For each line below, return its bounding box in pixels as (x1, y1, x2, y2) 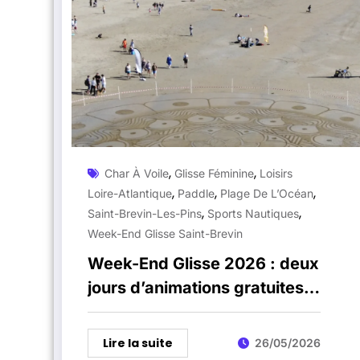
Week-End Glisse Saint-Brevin (88, 226, 243, 240)
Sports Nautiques (207, 206, 299, 220)
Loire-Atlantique (88, 186, 172, 200)
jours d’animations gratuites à (88, 277, 317, 297)
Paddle (178, 186, 215, 200)
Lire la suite (103, 334, 173, 351)
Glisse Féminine (174, 166, 254, 180)
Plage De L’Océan (220, 186, 313, 200)
